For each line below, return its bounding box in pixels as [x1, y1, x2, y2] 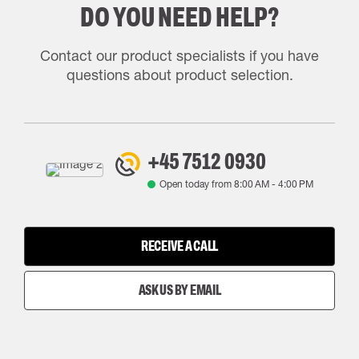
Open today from [159, 178, 234, 190]
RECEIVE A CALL [140, 238, 219, 254]
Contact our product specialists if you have [40, 46, 319, 64]
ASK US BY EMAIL [138, 282, 221, 298]
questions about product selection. [66, 66, 293, 83]
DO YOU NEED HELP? [80, 2, 279, 32]
